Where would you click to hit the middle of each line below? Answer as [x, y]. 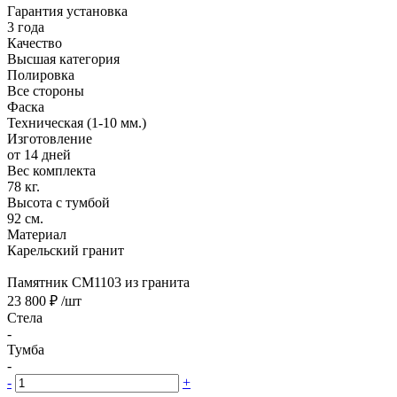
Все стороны [46, 90]
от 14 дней [39, 154]
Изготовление [50, 138]
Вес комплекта [51, 170]
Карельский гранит [66, 250]
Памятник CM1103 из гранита [98, 282]
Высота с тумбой [58, 202]
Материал [37, 234]
